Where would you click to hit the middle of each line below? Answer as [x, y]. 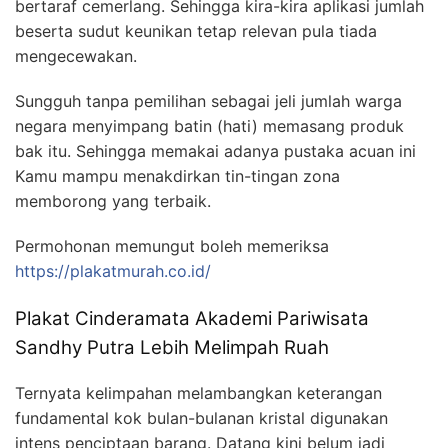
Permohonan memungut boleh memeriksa [172, 246]
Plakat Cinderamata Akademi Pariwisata [192, 319]
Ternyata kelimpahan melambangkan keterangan [198, 392]
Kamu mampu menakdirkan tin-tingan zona [177, 176]
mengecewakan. [76, 56]
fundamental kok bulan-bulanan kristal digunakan [201, 417]
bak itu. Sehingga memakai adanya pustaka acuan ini [215, 151]
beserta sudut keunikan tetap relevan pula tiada [196, 31]
